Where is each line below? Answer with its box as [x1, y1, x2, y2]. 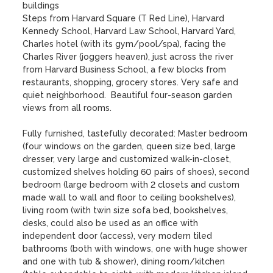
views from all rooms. [23, 103, 129, 113]
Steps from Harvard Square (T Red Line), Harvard [23, 13, 225, 23]
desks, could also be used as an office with [23, 218, 199, 228]
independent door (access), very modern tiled [23, 231, 213, 241]
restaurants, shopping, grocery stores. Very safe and [23, 77, 239, 87]
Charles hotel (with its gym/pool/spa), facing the [23, 39, 227, 49]
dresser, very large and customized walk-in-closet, [23, 154, 232, 164]
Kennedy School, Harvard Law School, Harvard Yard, [23, 26, 236, 36]
